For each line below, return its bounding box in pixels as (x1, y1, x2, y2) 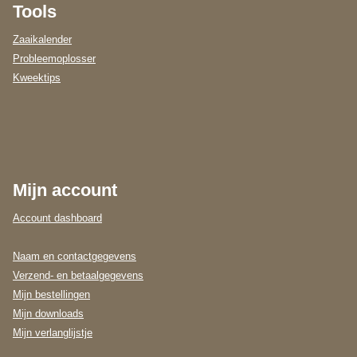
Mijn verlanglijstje (13, 327, 92, 339)
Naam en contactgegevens (13, 250, 136, 263)
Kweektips (13, 72, 61, 84)
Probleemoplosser (13, 53, 96, 65)
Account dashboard (13, 212, 102, 225)
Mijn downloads (13, 308, 84, 320)
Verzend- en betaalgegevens (13, 269, 143, 282)
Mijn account (13, 180, 117, 201)
